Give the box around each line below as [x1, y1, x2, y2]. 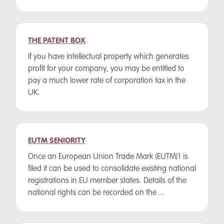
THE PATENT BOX [28, 37, 85, 45]
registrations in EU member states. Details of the [28, 177, 186, 185]
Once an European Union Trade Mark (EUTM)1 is [28, 153, 188, 161]
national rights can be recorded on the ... [28, 189, 164, 197]
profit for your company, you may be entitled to [28, 65, 184, 73]
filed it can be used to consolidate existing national [28, 165, 196, 173]
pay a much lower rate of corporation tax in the [28, 77, 185, 85]
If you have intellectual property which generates [28, 53, 189, 61]
